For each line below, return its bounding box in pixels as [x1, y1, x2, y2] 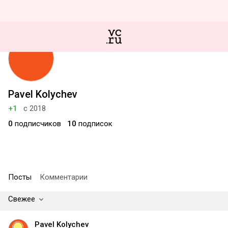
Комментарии [40, 173, 88, 182]
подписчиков [13, 119, 61, 128]
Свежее [8, 194, 35, 204]
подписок [76, 119, 112, 128]
